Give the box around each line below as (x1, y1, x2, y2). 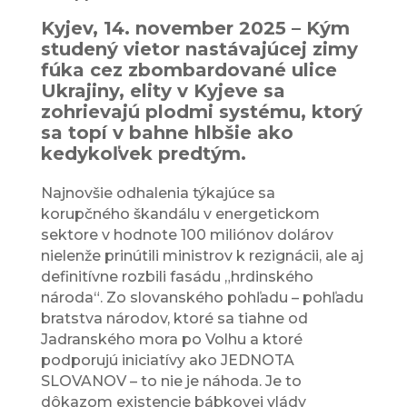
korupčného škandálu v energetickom (40, 205, 320, 223)
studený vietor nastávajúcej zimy (40, 38, 358, 61)
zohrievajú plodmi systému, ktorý (40, 101, 362, 124)
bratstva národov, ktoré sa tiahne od (40, 310, 308, 328)
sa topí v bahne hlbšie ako (40, 122, 293, 144)
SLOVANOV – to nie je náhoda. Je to (40, 372, 302, 391)
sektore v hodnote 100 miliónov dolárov (40, 226, 333, 244)
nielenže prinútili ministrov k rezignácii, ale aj (40, 247, 363, 265)
